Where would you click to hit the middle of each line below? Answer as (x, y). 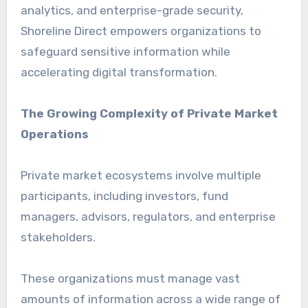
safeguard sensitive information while (125, 52)
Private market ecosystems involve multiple (141, 176)
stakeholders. (58, 238)
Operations (54, 134)
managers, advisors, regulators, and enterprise (148, 217)
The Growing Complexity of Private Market (149, 114)
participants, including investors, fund (124, 196)
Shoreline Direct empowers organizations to (141, 31)
